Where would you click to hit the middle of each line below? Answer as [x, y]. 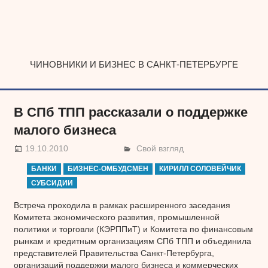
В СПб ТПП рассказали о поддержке [130, 112]
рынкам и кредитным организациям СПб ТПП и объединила [132, 241]
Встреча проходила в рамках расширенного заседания [122, 205]
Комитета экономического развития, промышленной [116, 217]
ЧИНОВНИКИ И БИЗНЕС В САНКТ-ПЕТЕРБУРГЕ [134, 64]
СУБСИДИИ [52, 183]
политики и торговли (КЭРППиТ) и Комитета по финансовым [133, 229]
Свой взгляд [160, 148]
